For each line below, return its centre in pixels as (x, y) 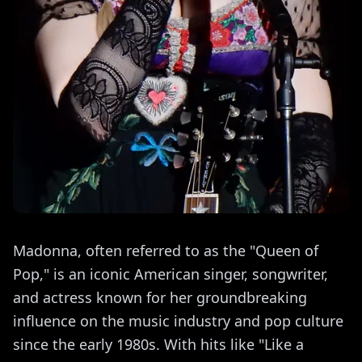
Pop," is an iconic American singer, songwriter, (170, 274)
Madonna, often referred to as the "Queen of (166, 250)
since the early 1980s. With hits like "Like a (158, 344)
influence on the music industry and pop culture (178, 320)
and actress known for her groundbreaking (160, 297)
